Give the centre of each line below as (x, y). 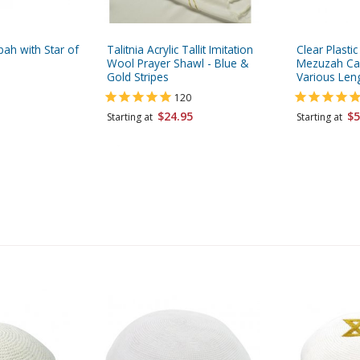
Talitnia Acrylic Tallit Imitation (180, 49)
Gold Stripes (138, 76)
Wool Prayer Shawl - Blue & (178, 63)
